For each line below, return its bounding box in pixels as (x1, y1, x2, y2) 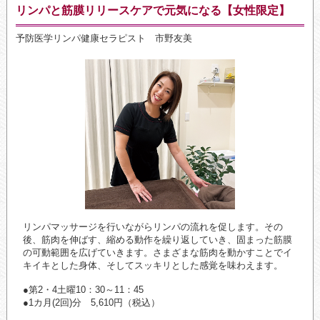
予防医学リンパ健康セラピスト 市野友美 (15, 33, 192, 44)
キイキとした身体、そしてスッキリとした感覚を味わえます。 (22, 260, 283, 271)
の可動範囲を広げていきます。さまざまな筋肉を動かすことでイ (22, 247, 292, 259)
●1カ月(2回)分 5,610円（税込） (22, 297, 160, 309)
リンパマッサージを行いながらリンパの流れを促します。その (22, 221, 283, 233)
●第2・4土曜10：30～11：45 (22, 284, 144, 296)
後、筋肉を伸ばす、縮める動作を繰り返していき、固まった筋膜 (22, 234, 292, 246)
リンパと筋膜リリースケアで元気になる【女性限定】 (15, 4, 290, 17)
